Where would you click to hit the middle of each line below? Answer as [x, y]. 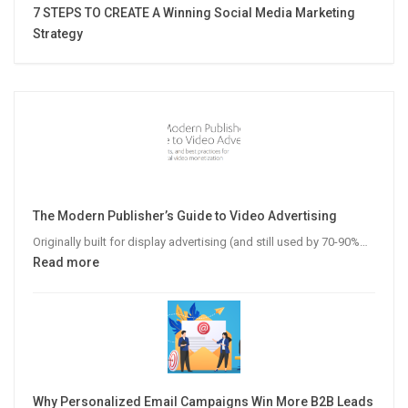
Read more [66, 263]
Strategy [58, 33]
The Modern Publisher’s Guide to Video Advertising [185, 215]
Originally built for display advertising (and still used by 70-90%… [200, 242]
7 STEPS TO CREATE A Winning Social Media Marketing [194, 12]
